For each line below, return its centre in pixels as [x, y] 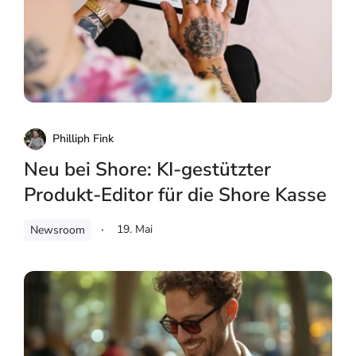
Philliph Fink [83, 138]
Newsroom [58, 230]
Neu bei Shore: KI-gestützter [147, 169]
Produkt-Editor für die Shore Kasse [175, 194]
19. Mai [135, 229]
